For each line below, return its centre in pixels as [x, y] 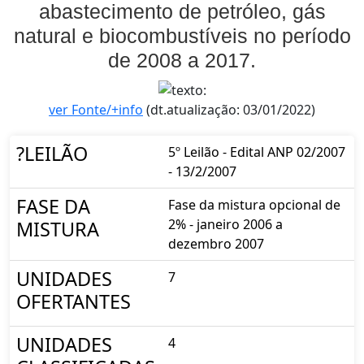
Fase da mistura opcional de [254, 204]
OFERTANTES [74, 301]
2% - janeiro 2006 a [225, 224]
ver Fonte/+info [96, 109]
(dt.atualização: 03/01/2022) [229, 109]
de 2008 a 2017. [182, 60]
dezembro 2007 [216, 243]
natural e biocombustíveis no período [182, 35]
